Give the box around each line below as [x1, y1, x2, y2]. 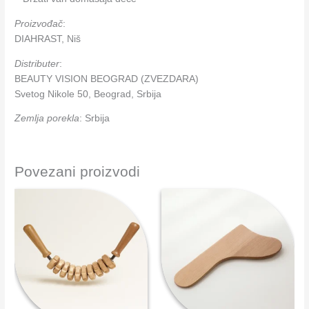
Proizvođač [14, 19, 63, 30]
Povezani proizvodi [14, 163, 141, 180]
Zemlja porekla [14, 113, 80, 124]
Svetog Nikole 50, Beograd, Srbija [14, 88, 162, 99]
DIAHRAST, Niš [14, 34, 81, 45]
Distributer [14, 58, 60, 69]
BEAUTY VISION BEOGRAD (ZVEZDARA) [14, 73, 199, 84]
